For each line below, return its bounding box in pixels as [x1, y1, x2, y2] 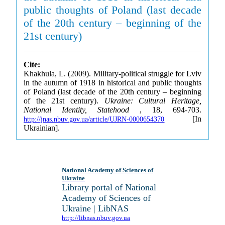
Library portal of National [62, 182, 157, 192]
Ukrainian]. [24, 124, 60, 132]
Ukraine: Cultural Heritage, [104, 96, 201, 105]
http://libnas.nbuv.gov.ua [62, 214, 131, 221]
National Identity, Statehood [24, 105, 140, 114]
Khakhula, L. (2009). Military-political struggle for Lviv [24, 69, 201, 78]
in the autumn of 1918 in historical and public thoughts [24, 78, 201, 87]
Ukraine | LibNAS [62, 203, 129, 213]
